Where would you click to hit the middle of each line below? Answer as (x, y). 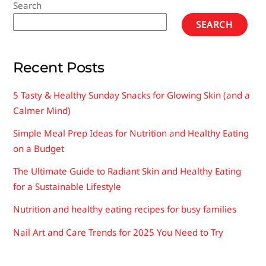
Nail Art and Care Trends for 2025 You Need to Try (118, 232)
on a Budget (39, 149)
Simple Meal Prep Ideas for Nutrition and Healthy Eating (131, 133)
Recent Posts (59, 67)
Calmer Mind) (42, 110)
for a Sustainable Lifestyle (67, 187)
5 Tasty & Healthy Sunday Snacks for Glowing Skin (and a (132, 95)
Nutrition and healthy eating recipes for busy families (125, 209)
